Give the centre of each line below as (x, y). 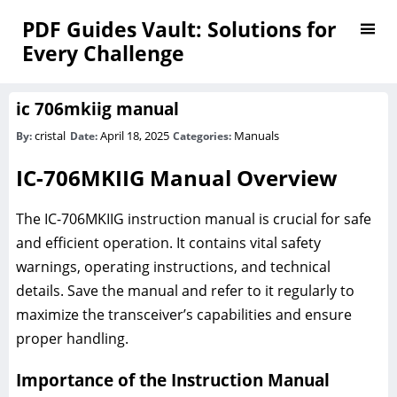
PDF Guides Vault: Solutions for (179, 29)
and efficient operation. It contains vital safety (168, 242)
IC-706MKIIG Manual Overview (177, 177)
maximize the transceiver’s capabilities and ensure (184, 314)
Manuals (257, 136)
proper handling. (72, 338)
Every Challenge (103, 53)
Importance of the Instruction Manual (173, 379)
